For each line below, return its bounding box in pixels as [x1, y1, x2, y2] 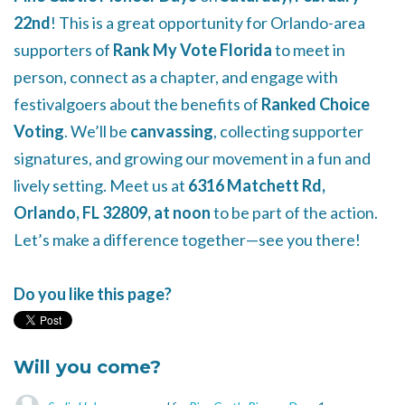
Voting [14, 121, 64, 141]
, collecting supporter [213, 121, 363, 141]
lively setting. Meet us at [14, 175, 188, 195]
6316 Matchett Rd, [188, 175, 325, 195]
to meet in [272, 40, 345, 60]
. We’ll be [64, 121, 130, 141]
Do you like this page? [14, 284, 172, 304]
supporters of [14, 40, 113, 60]
